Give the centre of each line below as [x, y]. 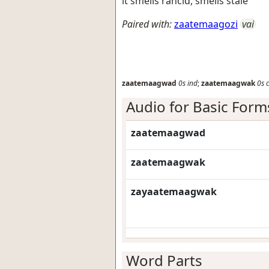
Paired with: [147, 24]
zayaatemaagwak [174, 192]
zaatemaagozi [206, 24]
